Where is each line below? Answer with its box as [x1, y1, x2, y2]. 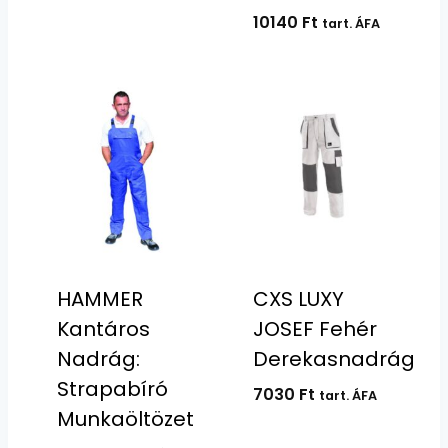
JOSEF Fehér [252, 314, 377, 343]
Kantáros [56, 314, 150, 343]
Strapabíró [56, 374, 168, 403]
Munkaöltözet [56, 404, 194, 433]
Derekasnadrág [252, 344, 415, 373]
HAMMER [56, 284, 143, 313]
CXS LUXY [252, 284, 344, 313]
